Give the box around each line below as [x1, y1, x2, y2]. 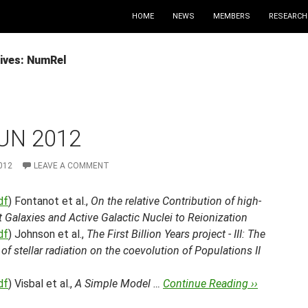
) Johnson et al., [8, 228, 87, 241]
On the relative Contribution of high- [91, 195, 261, 208]
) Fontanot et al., [8, 195, 91, 208]
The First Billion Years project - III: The [87, 228, 265, 241]
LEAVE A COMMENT [34, 161, 109, 170]
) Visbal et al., [8, 277, 75, 290]
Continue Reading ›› [163, 277, 258, 290]
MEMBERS [213, 12, 250, 21]
